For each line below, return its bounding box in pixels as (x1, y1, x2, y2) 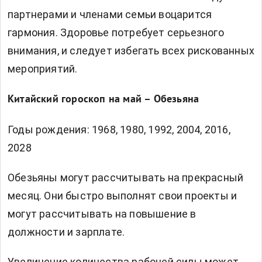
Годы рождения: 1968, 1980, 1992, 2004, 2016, (8, 123, 230, 136)
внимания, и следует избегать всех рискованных (8, 44, 255, 57)
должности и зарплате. (8, 226, 125, 239)
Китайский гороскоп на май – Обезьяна (8, 93, 199, 107)
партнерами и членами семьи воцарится (8, 8, 212, 21)
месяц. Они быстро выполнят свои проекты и (8, 189, 237, 202)
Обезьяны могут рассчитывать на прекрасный (8, 171, 244, 184)
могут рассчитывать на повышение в (8, 208, 196, 220)
